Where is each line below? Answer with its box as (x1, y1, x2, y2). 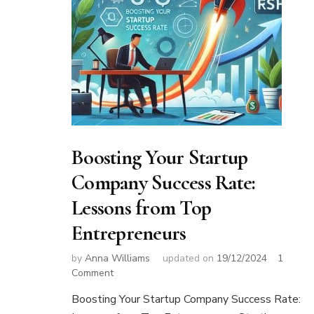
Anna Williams (85, 252, 150, 266)
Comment (71, 266, 114, 280)
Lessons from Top (71, 194, 211, 221)
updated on (163, 252, 217, 266)
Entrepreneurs (71, 219, 186, 246)
